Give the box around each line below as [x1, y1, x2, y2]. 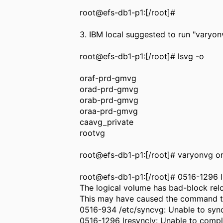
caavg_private [80, 117, 134, 127]
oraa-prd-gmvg [80, 106, 138, 116]
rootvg [80, 128, 106, 138]
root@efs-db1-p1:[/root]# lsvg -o [80, 51, 205, 61]
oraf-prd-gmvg [80, 73, 137, 83]
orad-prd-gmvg [80, 84, 139, 94]
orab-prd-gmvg [80, 95, 139, 105]
